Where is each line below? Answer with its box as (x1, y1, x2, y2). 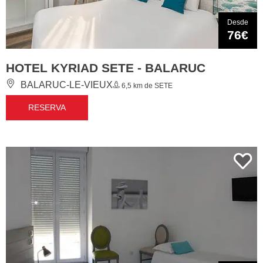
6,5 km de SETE (120, 82, 173, 90)
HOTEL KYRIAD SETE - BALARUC (6, 61, 205, 75)
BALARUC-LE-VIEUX (18, 80, 113, 90)
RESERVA (28, 103, 66, 113)
